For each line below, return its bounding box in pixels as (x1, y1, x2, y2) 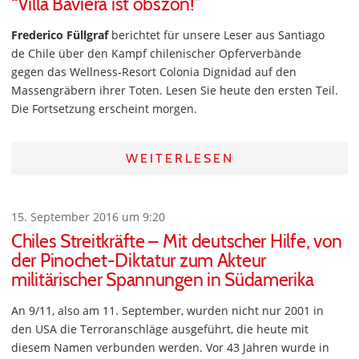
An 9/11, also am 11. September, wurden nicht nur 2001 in (11, 303, 324, 319)
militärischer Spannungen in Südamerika (11, 268, 314, 292)
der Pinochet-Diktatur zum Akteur (11, 249, 267, 272)
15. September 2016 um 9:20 (11, 209, 165, 225)
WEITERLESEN (125, 151, 234, 167)
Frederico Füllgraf (11, 27, 108, 43)
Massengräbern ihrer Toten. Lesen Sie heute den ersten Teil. (11, 83, 338, 99)
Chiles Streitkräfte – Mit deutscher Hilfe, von (11, 230, 343, 253)
